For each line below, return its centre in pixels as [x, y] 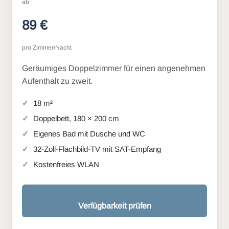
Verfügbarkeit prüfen [114, 205]
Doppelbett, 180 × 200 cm [76, 118]
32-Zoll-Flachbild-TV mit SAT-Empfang [97, 149]
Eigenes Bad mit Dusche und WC [89, 133]
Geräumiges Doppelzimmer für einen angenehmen [114, 68]
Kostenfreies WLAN [66, 164]
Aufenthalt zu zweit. [57, 81]
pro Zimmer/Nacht [47, 47]
